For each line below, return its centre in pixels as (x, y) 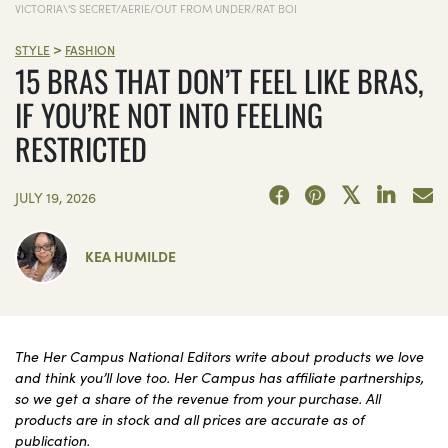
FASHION (90, 50)
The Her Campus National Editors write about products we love (219, 355)
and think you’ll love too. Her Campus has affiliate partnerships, (219, 376)
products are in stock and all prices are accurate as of (190, 418)
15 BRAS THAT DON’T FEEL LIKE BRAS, (219, 81)
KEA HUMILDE (130, 256)
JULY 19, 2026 (55, 197)
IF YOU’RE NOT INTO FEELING (169, 115)
